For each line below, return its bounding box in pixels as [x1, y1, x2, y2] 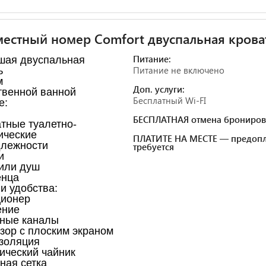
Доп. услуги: [133, 83, 185, 95]
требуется [133, 140, 174, 153]
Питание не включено [133, 64, 224, 76]
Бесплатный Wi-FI [133, 94, 206, 106]
